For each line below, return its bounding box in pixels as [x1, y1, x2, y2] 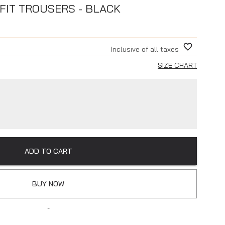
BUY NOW [32, 179, 64, 188]
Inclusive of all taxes [111, 44, 179, 54]
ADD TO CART [24, 146, 72, 156]
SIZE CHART [158, 60, 197, 70]
